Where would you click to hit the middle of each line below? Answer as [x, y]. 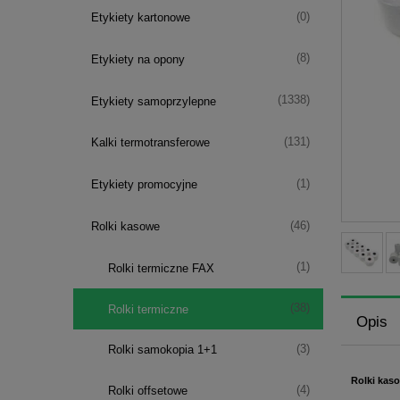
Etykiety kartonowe [140, 18]
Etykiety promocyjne [144, 185]
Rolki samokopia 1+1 [162, 350]
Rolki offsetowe [148, 391]
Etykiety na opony [137, 59]
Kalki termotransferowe [150, 143]
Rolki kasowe [125, 226]
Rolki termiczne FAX [161, 268]
